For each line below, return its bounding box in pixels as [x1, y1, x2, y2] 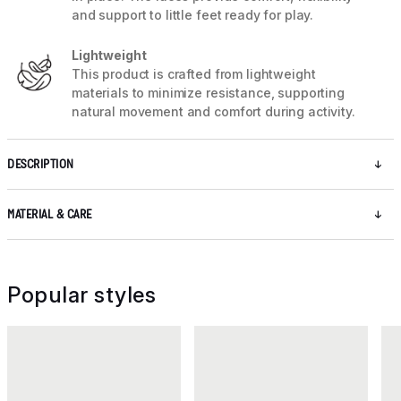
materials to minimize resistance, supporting [72, 85, 345, 101]
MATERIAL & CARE [7, 208, 92, 222]
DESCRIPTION [7, 158, 74, 172]
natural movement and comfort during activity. [72, 104, 355, 120]
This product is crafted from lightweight [72, 66, 316, 82]
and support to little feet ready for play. [72, 7, 314, 23]
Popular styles [7, 282, 156, 309]
